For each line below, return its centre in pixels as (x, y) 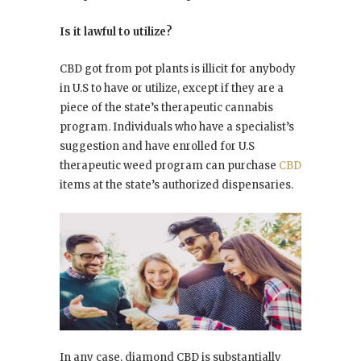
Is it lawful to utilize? (116, 32)
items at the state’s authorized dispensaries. (176, 185)
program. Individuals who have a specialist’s (177, 127)
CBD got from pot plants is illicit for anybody (178, 69)
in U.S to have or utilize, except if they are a (172, 89)
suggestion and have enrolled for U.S (157, 147)
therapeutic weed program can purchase (169, 166)
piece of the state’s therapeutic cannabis (166, 108)
